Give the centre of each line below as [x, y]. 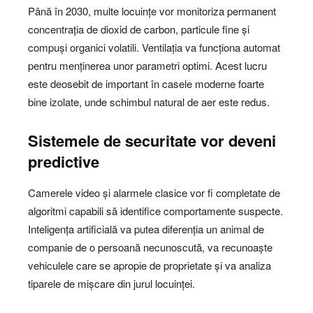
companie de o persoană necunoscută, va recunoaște [150, 247]
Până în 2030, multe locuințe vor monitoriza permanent [152, 10]
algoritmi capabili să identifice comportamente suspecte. [155, 210]
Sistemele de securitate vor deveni [152, 140]
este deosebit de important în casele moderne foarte [146, 83]
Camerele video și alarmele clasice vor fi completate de [154, 192]
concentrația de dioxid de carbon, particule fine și [139, 29]
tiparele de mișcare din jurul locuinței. [111, 283]
